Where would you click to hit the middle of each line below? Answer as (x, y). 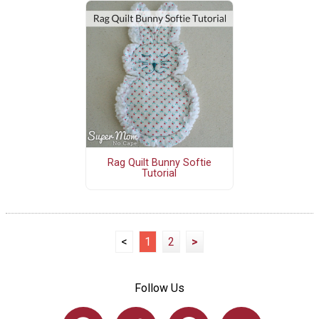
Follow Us (159, 288)
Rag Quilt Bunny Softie (159, 163)
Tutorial (159, 174)
